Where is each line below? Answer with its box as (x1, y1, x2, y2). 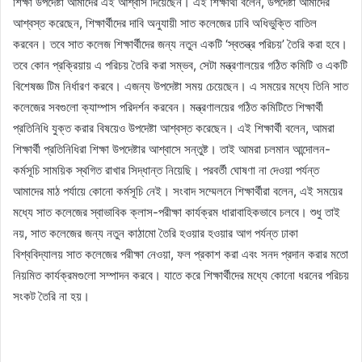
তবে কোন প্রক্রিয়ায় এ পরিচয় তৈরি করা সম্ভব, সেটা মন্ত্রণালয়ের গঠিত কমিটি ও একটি (13, 57, 347, 73)
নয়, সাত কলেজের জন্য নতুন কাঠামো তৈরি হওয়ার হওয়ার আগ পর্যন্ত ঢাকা (13, 225, 298, 241)
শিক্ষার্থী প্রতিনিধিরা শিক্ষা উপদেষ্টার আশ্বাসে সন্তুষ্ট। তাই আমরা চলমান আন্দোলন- (13, 141, 330, 157)
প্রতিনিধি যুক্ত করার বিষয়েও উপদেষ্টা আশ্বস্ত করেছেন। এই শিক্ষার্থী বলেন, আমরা (13, 120, 335, 136)
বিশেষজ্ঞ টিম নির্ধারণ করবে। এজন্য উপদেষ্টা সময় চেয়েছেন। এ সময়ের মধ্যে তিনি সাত (13, 78, 348, 94)
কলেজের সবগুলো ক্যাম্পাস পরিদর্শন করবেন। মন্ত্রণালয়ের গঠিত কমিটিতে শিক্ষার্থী (13, 99, 323, 115)
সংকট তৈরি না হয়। (13, 288, 90, 304)
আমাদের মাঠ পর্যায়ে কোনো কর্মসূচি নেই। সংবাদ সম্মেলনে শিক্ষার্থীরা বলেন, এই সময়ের (13, 183, 343, 199)
